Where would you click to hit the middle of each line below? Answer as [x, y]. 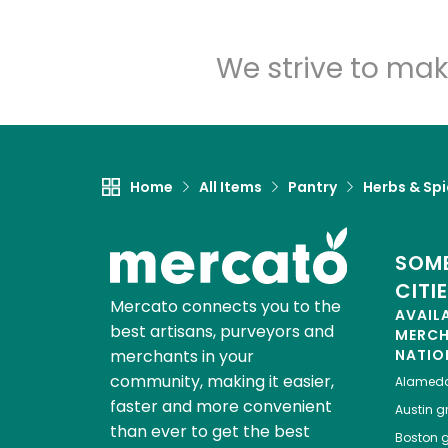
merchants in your [181, 357]
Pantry [312, 187]
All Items [230, 187]
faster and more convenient [220, 407]
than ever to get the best [209, 432]
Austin [413, 410]
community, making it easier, [221, 382]
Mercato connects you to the [225, 307]
